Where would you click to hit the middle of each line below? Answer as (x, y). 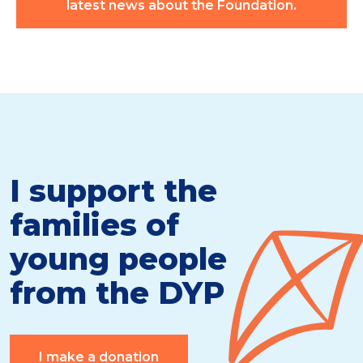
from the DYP (117, 293)
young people (118, 259)
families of (94, 225)
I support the (113, 191)
